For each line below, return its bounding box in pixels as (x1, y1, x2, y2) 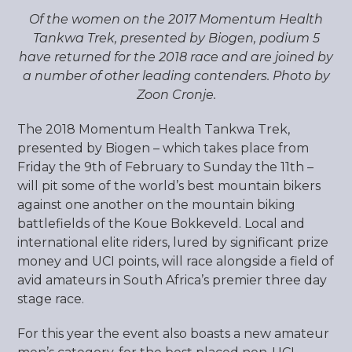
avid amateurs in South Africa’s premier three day (17, 273, 328, 288)
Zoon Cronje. (136, 87, 216, 102)
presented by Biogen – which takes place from (17, 141, 310, 156)
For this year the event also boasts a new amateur (17, 326, 330, 341)
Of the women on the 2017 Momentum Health (29, 12, 323, 27)
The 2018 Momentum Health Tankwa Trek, (17, 122, 291, 137)
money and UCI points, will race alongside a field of (17, 254, 335, 269)
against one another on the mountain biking (17, 197, 296, 212)
